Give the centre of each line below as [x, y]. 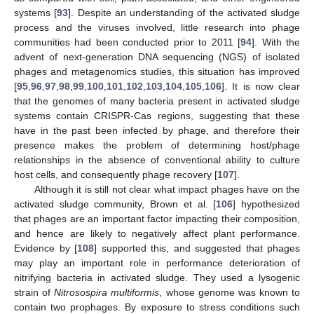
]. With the [276, 42]
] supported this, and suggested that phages [197, 248]
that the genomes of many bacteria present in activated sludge [157, 101]
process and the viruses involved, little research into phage [157, 28]
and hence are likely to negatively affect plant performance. [157, 234]
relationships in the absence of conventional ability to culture [157, 160]
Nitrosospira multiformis [107, 293]
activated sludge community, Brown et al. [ [115, 204]
